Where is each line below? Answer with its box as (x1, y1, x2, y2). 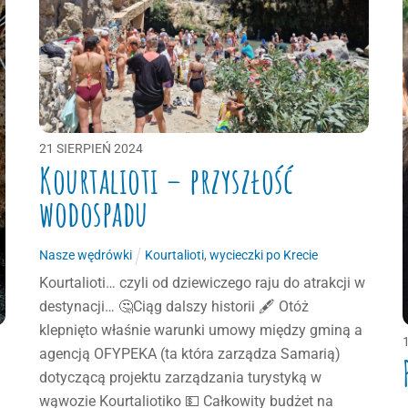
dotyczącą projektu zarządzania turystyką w (39, 368, 322, 386)
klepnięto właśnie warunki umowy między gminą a (39, 321, 363, 339)
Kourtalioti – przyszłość (39, 158, 294, 203)
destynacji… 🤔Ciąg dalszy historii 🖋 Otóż (39, 297, 310, 315)
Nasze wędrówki (39, 247, 133, 263)
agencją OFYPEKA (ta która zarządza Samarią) (39, 344, 342, 362)
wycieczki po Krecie (209, 247, 318, 263)
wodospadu (39, 191, 148, 236)
